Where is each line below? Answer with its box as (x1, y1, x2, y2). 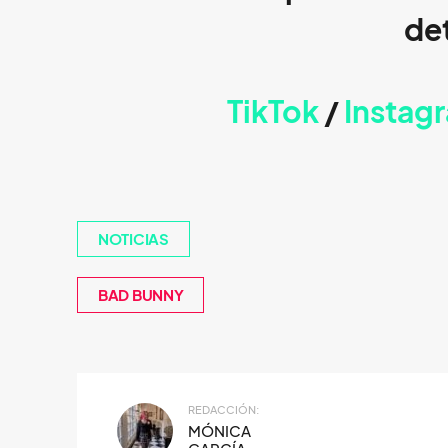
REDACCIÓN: (188, 403, 259, 417)
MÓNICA (188, 422, 251, 440)
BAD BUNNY (98, 286, 184, 304)
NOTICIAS (98, 230, 169, 248)
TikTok (227, 94, 319, 130)
